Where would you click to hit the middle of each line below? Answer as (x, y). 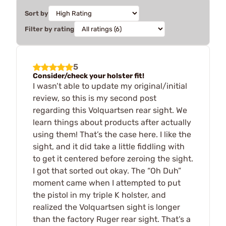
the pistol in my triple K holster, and (99, 195)
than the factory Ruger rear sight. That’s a (112, 219)
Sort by (37, 13)
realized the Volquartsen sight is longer (106, 207)
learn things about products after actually (112, 122)
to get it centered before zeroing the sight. (113, 158)
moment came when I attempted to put (107, 183)
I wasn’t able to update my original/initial (110, 86)
